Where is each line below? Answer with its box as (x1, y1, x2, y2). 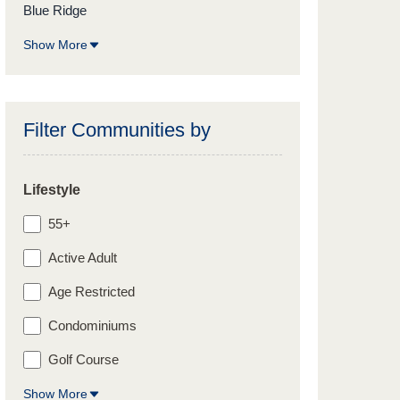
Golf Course (48, 352, 119, 367)
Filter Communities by (23, 119, 211, 141)
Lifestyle (23, 182, 80, 197)
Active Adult (48, 250, 117, 265)
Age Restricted (48, 284, 135, 299)
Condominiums (48, 318, 137, 333)
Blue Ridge (23, 3, 87, 18)
